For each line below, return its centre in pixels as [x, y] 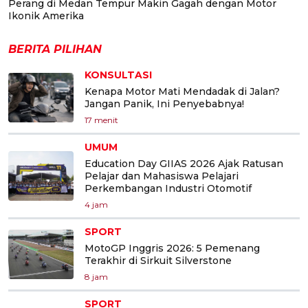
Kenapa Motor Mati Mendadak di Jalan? [182, 91]
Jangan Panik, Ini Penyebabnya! [164, 103]
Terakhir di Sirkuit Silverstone [158, 260]
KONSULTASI [118, 75]
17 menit [101, 120]
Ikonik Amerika [46, 15]
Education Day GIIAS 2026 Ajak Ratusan [184, 163]
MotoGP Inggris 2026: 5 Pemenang [172, 248]
